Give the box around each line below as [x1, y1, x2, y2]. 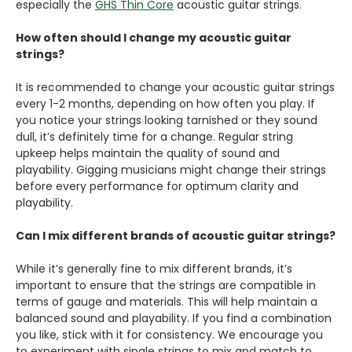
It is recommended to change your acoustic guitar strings [16, 79, 335, 95]
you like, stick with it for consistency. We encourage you [16, 326, 323, 343]
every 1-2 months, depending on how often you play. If [16, 95, 315, 112]
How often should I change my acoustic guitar [16, 29, 291, 46]
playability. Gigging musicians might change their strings [16, 161, 326, 178]
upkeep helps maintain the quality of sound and [16, 145, 280, 161]
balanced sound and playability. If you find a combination [16, 310, 332, 326]
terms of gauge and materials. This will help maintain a [16, 293, 317, 310]
